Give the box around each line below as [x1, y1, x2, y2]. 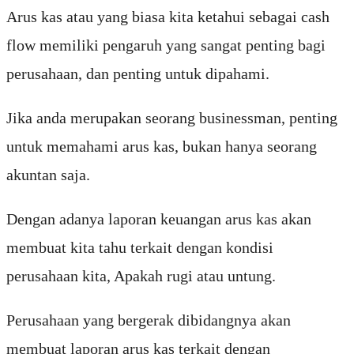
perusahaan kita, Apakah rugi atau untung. [6, 266, 276, 284]
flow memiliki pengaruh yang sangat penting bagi [6, 36, 326, 54]
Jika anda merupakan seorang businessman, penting [6, 108, 337, 126]
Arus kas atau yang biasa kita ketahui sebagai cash [6, 7, 330, 25]
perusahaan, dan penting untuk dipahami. [6, 64, 269, 82]
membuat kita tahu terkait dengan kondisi [6, 238, 273, 256]
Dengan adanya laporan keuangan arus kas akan [6, 209, 311, 228]
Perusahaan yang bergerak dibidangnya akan [6, 311, 291, 329]
